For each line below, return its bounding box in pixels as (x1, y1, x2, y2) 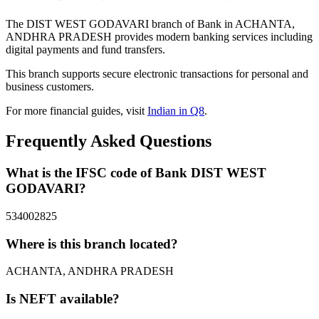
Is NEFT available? (6, 291, 120, 307)
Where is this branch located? (6, 236, 178, 251)
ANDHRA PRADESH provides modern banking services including (6, 31, 313, 43)
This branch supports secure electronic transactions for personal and (6, 68, 308, 80)
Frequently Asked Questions (6, 132, 211, 151)
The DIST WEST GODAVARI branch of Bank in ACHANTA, (6, 18, 295, 31)
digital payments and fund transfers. (6, 43, 165, 56)
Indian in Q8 (147, 105, 204, 117)
